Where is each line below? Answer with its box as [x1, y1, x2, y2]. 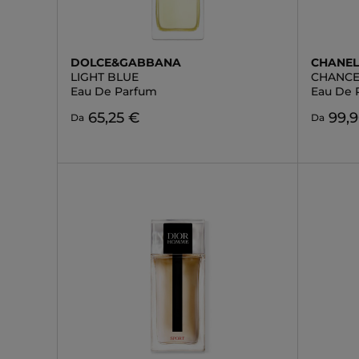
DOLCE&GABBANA [71, 55, 181, 70]
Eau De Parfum [71, 84, 157, 99]
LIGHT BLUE [71, 70, 139, 84]
